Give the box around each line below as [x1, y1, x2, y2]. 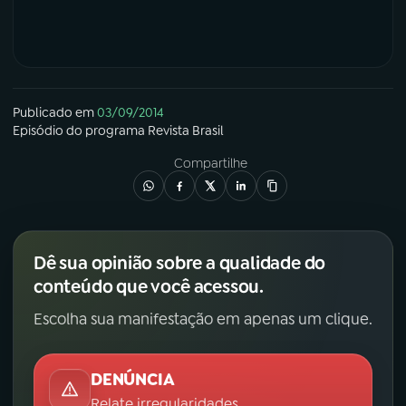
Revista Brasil [148, 121, 224, 139]
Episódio [13, 121, 63, 139]
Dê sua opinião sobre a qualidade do [34, 250, 326, 275]
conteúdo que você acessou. [34, 274, 264, 298]
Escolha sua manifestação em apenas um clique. [34, 308, 372, 329]
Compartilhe [173, 154, 247, 171]
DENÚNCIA [91, 368, 175, 391]
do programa [63, 121, 148, 139]
